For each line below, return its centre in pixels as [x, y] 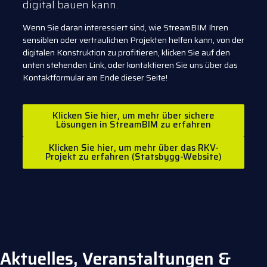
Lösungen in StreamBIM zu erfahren [133, 125]
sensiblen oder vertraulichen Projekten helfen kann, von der [133, 40]
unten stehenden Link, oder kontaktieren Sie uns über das [130, 65]
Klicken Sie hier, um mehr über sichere [133, 116]
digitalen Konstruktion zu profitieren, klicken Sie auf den [126, 53]
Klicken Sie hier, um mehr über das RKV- [133, 148]
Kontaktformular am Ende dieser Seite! [95, 78]
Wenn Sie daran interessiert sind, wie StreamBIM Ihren [125, 28]
